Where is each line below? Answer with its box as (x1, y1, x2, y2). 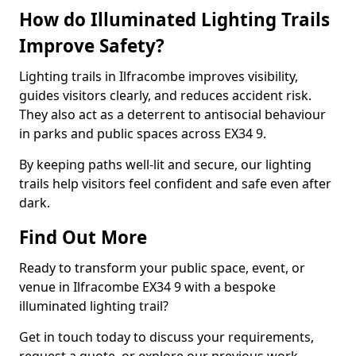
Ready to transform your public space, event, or (19, 259, 305, 277)
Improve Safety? (19, 33, 164, 58)
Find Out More (19, 225, 147, 250)
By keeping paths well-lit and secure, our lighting (19, 156, 311, 173)
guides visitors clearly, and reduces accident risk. (19, 87, 311, 104)
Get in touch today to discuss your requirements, (19, 328, 314, 346)
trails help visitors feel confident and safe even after (19, 175, 331, 192)
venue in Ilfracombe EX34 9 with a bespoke (19, 278, 276, 296)
